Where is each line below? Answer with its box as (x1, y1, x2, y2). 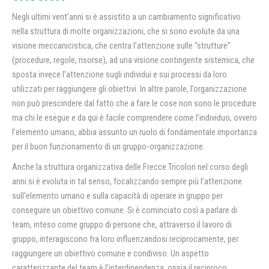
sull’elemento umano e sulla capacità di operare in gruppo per (12, 190, 223, 201)
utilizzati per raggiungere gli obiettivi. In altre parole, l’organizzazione (12, 83, 247, 94)
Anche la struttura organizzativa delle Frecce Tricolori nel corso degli (12, 161, 248, 172)
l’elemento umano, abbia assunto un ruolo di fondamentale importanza (12, 126, 257, 138)
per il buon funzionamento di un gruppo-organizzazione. (12, 141, 205, 152)
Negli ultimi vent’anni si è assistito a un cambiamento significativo (12, 11, 241, 22)
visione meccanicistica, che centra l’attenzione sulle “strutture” (12, 40, 231, 51)
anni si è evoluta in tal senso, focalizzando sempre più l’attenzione (12, 175, 242, 187)
